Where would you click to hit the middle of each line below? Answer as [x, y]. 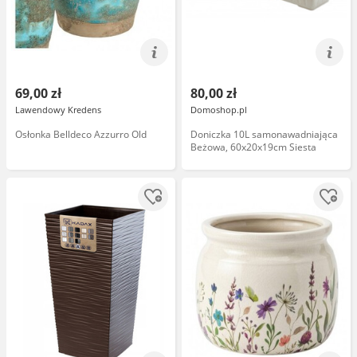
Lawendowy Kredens [58, 110]
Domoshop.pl [219, 110]
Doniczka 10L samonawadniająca [264, 134]
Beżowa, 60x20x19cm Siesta [253, 147]
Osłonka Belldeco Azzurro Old [81, 134]
